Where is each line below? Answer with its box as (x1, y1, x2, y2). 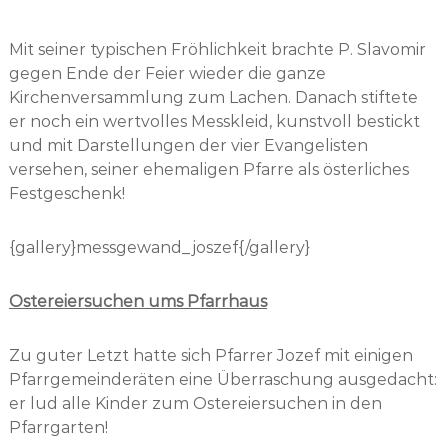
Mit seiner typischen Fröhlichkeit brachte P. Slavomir (8, 40, 426, 59)
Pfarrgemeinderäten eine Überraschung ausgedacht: (8, 370, 437, 389)
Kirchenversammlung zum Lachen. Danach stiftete (8, 88, 418, 107)
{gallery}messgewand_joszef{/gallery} (8, 238, 310, 257)
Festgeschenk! (8, 184, 125, 203)
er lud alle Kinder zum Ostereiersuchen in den (8, 394, 382, 413)
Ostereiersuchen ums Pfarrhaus (8, 292, 267, 311)
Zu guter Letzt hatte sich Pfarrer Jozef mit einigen (8, 346, 413, 365)
